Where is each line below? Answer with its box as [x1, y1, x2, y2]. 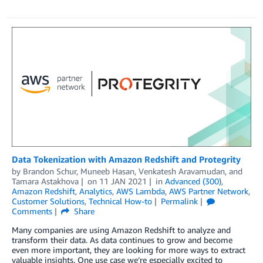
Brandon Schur [23, 166, 76, 177]
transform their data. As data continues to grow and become [12, 235, 232, 245]
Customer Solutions [12, 196, 85, 207]
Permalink [160, 196, 198, 207]
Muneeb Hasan [80, 166, 134, 177]
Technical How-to [89, 196, 152, 207]
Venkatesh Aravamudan [139, 166, 225, 177]
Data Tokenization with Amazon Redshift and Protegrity [12, 154, 241, 165]
